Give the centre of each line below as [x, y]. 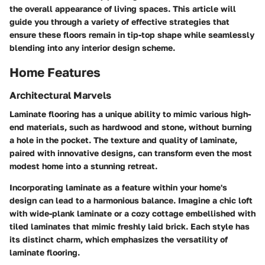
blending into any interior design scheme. [92, 47]
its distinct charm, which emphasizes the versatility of [119, 240]
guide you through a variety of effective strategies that [119, 21]
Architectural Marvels [60, 95]
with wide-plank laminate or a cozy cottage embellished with [132, 214]
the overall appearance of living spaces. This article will [123, 8]
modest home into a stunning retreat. [83, 166]
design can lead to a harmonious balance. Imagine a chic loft [131, 201]
